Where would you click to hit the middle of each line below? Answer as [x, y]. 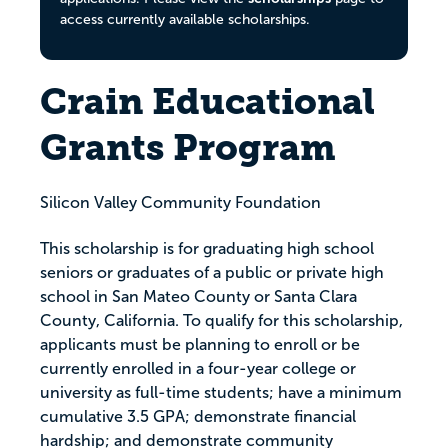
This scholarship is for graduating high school [207, 249]
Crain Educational [207, 102]
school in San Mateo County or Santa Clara [198, 297]
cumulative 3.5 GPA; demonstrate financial [198, 417]
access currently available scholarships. [185, 19]
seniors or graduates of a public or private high [212, 273]
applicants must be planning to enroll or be [200, 345]
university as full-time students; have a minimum [221, 393]
